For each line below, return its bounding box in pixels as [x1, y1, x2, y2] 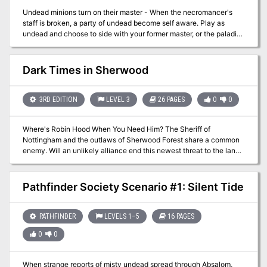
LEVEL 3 [105, 95, 130, 104]
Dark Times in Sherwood [22, 64, 148, 77]
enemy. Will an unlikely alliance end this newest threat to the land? [22, 146, 243, 156]
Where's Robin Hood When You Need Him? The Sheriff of [22, 125, 165, 134]
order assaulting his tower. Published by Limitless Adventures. [110, 40, 226, 49]
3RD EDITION [37, 95, 77, 104]
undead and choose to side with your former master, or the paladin [22, 29, 241, 39]
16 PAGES [167, 212, 194, 221]
